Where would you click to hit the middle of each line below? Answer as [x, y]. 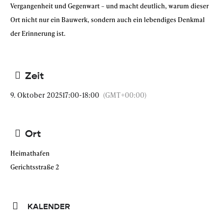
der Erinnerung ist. [38, 33]
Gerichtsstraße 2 [35, 167]
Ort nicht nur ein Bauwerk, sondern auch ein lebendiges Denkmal [108, 20]
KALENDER [49, 206]
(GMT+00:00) [125, 95]
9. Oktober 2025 [36, 95]
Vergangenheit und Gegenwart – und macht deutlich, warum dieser [110, 6]
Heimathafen [30, 153]
